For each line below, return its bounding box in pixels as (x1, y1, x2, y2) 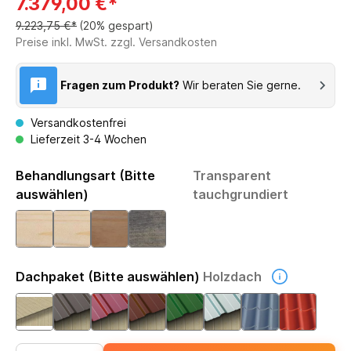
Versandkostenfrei (27, 115, 126, 129)
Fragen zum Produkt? (60, 78, 179, 92)
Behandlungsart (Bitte (16, 167, 155, 183)
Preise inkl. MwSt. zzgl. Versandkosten (16, 34, 217, 49)
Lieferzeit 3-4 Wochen (27, 132, 147, 146)
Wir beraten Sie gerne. (183, 78, 301, 92)
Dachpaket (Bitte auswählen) (16, 268, 200, 284)
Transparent (192, 167, 271, 183)
